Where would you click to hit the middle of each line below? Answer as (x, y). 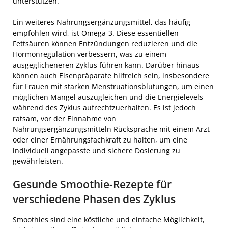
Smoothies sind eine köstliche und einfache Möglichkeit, (109, 219)
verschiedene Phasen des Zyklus (94, 199)
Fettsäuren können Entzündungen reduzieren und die (105, 43)
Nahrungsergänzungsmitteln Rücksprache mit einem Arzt (111, 129)
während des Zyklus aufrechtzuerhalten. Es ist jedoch (104, 107)
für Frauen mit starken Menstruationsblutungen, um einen (113, 86)
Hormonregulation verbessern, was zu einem (90, 54)
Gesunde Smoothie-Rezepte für (92, 184)
